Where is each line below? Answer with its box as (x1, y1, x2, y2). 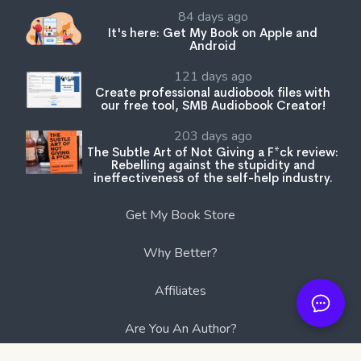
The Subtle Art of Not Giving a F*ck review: (87, 143, 338, 160)
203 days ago (173, 127, 252, 145)
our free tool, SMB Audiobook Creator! (100, 97, 326, 113)
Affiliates (155, 281, 206, 300)
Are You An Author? (124, 319, 237, 338)
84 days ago (177, 7, 248, 26)
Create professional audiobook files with (95, 84, 330, 100)
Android (189, 37, 236, 53)
